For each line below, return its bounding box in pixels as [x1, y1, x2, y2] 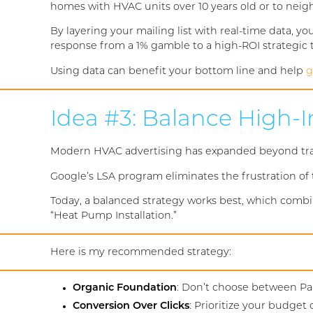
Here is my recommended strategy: [50, 247, 231, 258]
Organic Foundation [73, 283, 177, 294]
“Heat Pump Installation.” [50, 211, 177, 221]
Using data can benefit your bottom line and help [50, 66, 306, 77]
